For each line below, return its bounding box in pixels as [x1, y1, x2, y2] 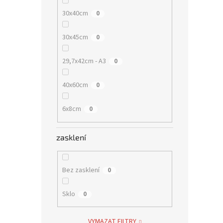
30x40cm [62, 8, 88, 19]
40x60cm [62, 80, 88, 91]
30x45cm [62, 32, 88, 43]
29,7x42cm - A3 [62, 56, 106, 67]
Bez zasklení [62, 165, 100, 175]
